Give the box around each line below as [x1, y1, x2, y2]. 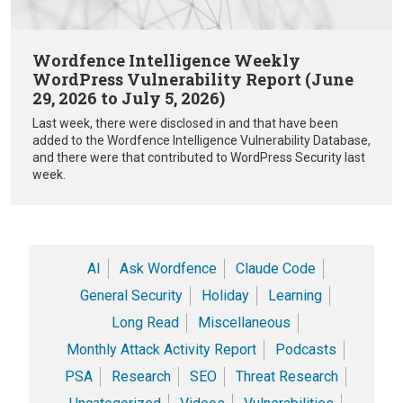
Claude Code [235, 259, 316, 277]
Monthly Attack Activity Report [66, 340, 256, 358]
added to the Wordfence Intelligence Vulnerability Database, [32, 132, 371, 148]
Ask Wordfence [119, 259, 217, 277]
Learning [268, 286, 322, 304]
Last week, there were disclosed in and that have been [32, 115, 338, 130]
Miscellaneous [198, 313, 291, 331]
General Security [80, 286, 183, 304]
